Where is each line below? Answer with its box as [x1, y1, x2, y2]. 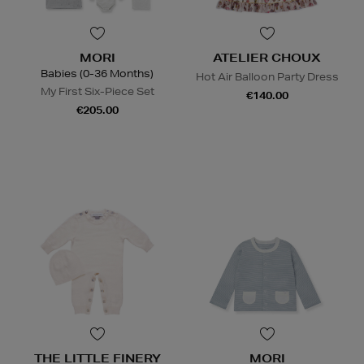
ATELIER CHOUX [213, 50, 321, 66]
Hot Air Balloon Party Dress [195, 70, 339, 84]
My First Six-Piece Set [40, 84, 154, 99]
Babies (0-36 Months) [41, 67, 154, 81]
